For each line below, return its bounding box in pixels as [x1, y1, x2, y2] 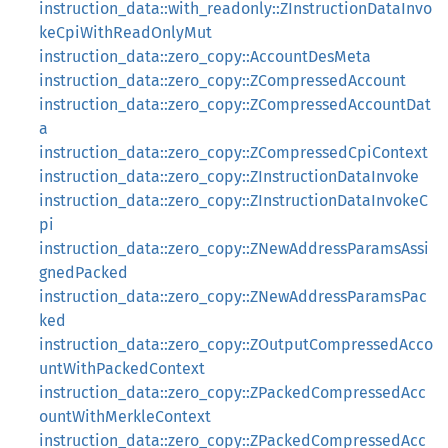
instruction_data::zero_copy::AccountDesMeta [39, 47, 371, 66]
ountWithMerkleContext [39, 407, 211, 426]
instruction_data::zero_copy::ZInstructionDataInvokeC [39, 191, 428, 210]
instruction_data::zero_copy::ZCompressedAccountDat [39, 95, 431, 114]
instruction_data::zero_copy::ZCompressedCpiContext [39, 143, 428, 162]
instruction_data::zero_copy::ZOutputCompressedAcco [39, 335, 433, 354]
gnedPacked [39, 263, 128, 282]
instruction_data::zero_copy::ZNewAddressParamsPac [39, 287, 427, 306]
